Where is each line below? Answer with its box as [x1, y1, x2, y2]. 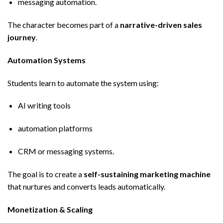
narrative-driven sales [120, 19, 202, 29]
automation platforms [17, 123, 93, 133]
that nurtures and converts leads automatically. [7, 181, 165, 191]
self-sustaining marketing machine [84, 169, 211, 179]
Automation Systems [7, 55, 86, 65]
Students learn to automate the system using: [7, 78, 159, 88]
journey [7, 32, 36, 42]
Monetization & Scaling [7, 204, 93, 214]
